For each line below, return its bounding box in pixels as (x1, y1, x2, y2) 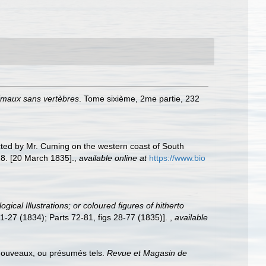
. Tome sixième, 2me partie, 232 (79, 94, 199, 103)
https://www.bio (149, 153, 205, 163)
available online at (79, 153, 147, 163)
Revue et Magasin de (107, 248, 187, 258)
